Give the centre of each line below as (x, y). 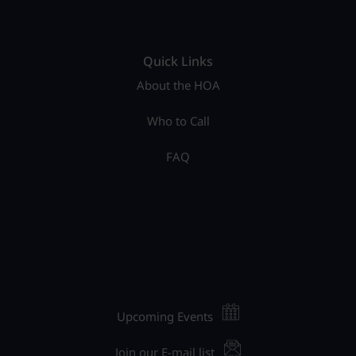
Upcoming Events (164, 316)
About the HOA (178, 85)
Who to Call (178, 120)
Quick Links (178, 61)
